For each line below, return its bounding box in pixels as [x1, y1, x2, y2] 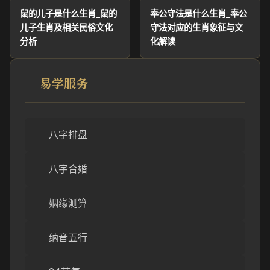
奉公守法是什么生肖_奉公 [150, 8, 247, 19]
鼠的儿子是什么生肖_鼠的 [20, 8, 117, 19]
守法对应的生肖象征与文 [150, 22, 243, 33]
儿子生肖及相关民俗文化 [20, 22, 113, 33]
